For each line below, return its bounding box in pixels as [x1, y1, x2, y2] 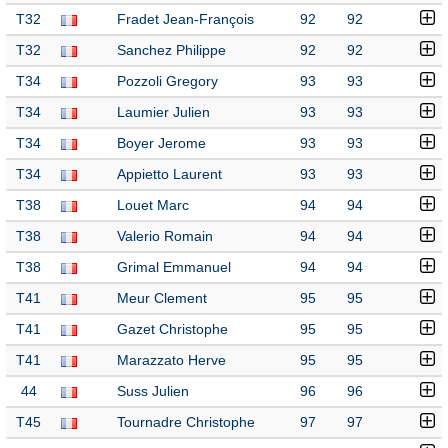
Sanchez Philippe [117, 43, 226, 58]
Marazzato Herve [117, 353, 226, 368]
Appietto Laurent [117, 167, 222, 182]
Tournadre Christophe [117, 415, 255, 430]
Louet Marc [117, 198, 189, 213]
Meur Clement [117, 291, 207, 306]
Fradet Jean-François [117, 12, 254, 27]
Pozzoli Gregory [117, 74, 218, 89]
